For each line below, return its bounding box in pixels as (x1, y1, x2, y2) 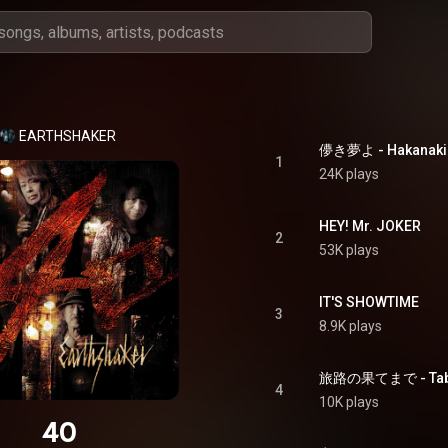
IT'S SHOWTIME (319, 294, 419, 310)
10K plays (319, 394, 379, 410)
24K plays (319, 166, 379, 182)
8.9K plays (319, 318, 382, 334)
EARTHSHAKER (18, 128, 116, 144)
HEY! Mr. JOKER (319, 218, 421, 234)
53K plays (319, 242, 379, 258)
